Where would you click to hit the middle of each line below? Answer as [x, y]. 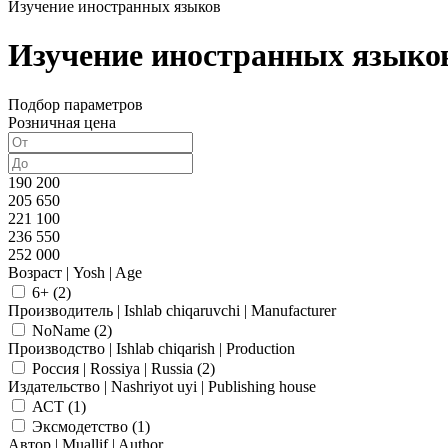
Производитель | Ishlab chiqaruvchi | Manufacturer [172, 310]
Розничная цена [62, 122]
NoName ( [65, 330]
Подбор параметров [75, 104]
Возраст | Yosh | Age [75, 272]
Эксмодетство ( [84, 426]
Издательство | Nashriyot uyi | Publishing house [162, 386]
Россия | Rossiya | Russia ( [117, 368]
